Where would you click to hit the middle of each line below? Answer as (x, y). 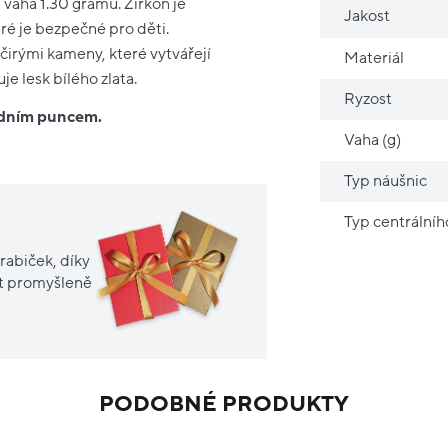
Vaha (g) (373, 139)
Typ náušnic (386, 180)
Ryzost (368, 98)
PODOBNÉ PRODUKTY (224, 404)
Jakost (367, 15)
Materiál (374, 57)
